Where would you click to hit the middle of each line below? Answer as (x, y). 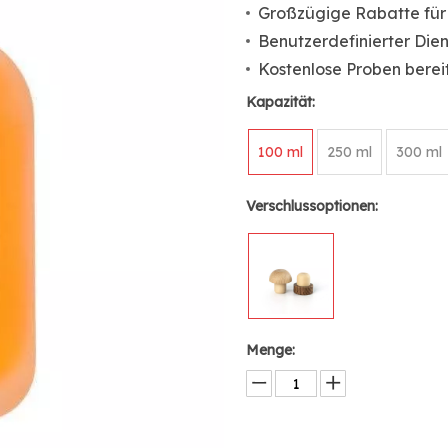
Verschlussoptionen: (312, 206)
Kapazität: (281, 102)
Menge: (271, 350)
